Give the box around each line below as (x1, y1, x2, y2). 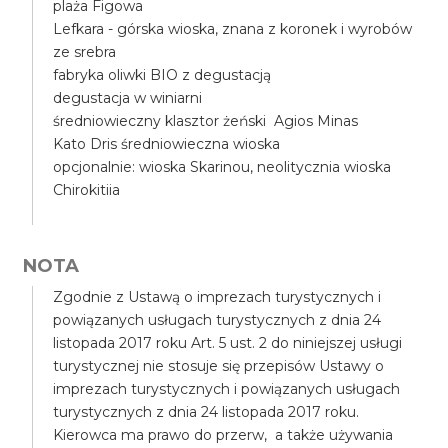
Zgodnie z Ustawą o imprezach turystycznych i (53, 288, 382, 306)
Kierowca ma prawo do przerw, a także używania (53, 426, 394, 444)
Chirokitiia (53, 181, 121, 199)
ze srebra (53, 43, 117, 61)
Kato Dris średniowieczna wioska (53, 135, 281, 153)
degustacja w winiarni (53, 89, 203, 107)
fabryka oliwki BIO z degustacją (53, 66, 272, 84)
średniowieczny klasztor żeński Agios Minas (53, 112, 359, 130)
